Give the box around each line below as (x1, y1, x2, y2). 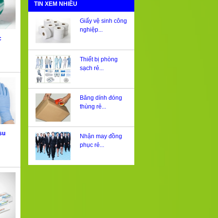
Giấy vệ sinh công (79, 18, 127, 25)
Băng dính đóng (79, 94, 122, 102)
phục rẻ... (79, 142, 104, 149)
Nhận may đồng (79, 133, 122, 140)
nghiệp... (79, 26, 103, 34)
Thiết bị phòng (79, 56, 118, 63)
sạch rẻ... (79, 65, 104, 72)
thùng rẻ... (79, 103, 106, 110)
